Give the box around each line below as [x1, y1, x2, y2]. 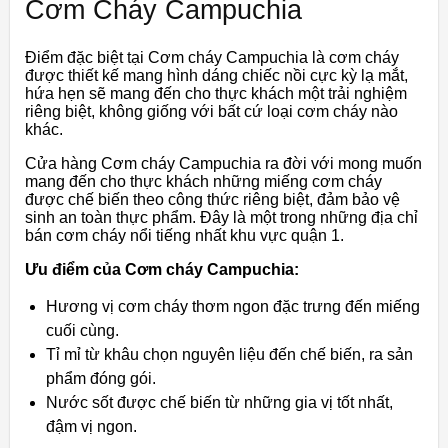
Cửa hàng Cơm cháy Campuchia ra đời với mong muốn [25, 155, 422, 172]
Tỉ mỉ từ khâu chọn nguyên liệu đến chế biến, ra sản [46, 346, 413, 363]
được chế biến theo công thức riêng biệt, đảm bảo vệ [25, 191, 400, 208]
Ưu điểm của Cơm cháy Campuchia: [25, 261, 299, 278]
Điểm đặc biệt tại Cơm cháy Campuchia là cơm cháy [25, 49, 399, 66]
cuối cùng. [46, 322, 119, 339]
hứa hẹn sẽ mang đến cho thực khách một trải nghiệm [25, 85, 407, 102]
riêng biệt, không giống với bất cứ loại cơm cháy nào [25, 103, 398, 120]
